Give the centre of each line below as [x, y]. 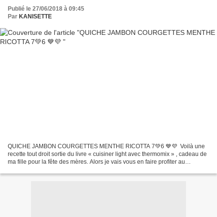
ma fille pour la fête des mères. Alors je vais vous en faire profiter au [96, 162]
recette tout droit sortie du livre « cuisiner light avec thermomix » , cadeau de [107, 154]
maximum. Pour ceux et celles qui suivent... [64, 169]
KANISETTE [35, 17]
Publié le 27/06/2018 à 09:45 [46, 9]
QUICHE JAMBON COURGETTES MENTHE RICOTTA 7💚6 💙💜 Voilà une [106, 146]
